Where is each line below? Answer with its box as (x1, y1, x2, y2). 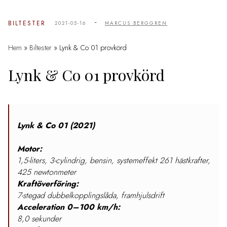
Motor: (17, 143, 42, 155)
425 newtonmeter (17, 166, 76, 178)
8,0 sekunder (17, 213, 61, 225)
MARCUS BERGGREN (105, 19, 167, 27)
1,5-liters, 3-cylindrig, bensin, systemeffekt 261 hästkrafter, (17, 155, 210, 167)
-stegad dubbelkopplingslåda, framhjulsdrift (21, 190, 164, 202)
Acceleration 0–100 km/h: (17, 201, 120, 213)
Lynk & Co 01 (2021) (17, 120, 95, 132)
